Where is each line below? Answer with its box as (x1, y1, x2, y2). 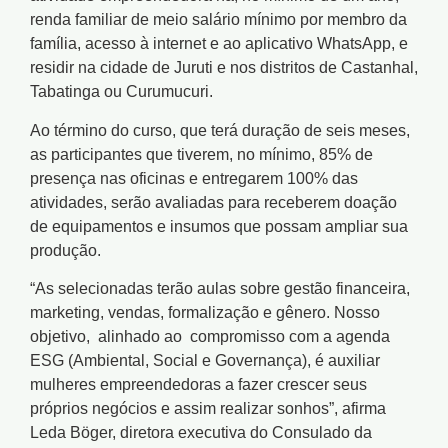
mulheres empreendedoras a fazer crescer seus (30, 375, 367, 393)
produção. (30, 241, 101, 259)
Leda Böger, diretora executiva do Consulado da (30, 423, 372, 441)
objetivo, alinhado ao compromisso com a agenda (30, 327, 390, 345)
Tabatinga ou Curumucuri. (30, 83, 213, 101)
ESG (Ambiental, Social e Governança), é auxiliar (30, 351, 380, 369)
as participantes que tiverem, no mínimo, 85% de (30, 145, 373, 163)
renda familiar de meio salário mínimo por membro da (30, 11, 407, 29)
